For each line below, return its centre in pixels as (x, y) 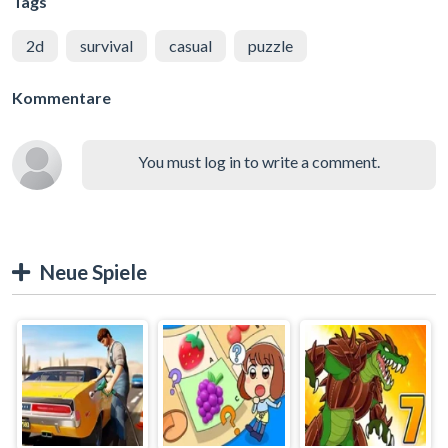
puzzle (270, 45)
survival (106, 45)
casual (190, 45)
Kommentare (61, 97)
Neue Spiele (93, 271)
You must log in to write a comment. (259, 161)
